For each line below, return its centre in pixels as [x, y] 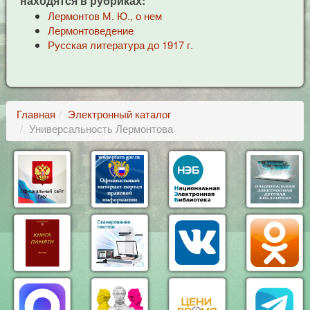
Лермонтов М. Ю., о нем [104, 16]
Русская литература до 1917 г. [120, 45]
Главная [36, 114]
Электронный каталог [119, 114]
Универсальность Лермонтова [101, 128]
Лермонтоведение [90, 30]
